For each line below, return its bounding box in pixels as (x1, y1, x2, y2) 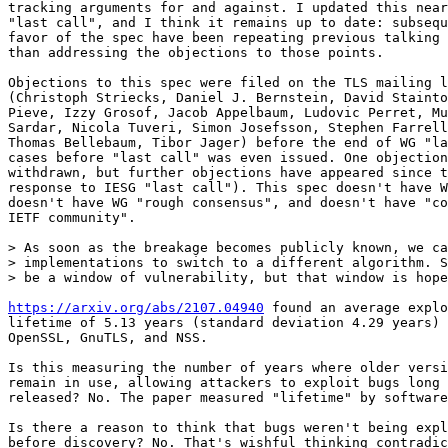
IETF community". (8, 210, 136, 226)
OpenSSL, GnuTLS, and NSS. (8, 330, 208, 346)
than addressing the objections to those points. (8, 45, 384, 61)
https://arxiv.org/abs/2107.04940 (8, 300, 264, 316)
